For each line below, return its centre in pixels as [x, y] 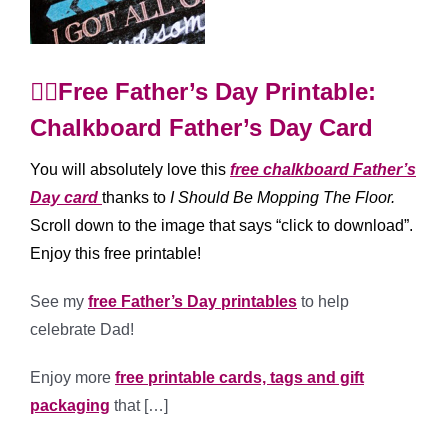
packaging [70, 405]
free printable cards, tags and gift [239, 377]
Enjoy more [72, 377]
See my [59, 301]
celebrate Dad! [82, 329]
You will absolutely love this [130, 169]
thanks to [136, 197]
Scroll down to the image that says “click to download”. [221, 225]
